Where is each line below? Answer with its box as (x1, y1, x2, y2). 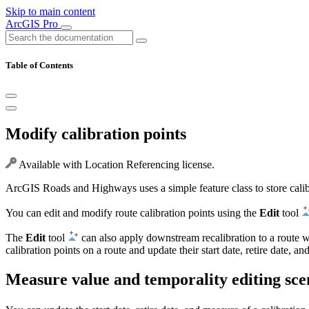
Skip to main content (6, 6, 95, 17)
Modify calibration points (6, 125, 186, 143)
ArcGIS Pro (6, 18, 61, 30)
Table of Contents (6, 60, 73, 71)
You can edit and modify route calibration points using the (6, 207, 259, 219)
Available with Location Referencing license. (17, 159, 215, 171)
